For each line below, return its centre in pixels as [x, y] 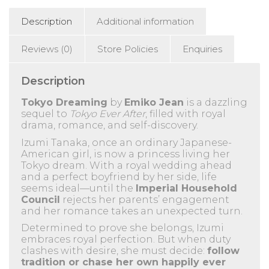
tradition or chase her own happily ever [123, 262]
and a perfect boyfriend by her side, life [119, 177]
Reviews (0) [47, 49]
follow [223, 251]
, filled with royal [186, 114]
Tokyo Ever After [107, 114]
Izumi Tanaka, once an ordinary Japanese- [126, 142]
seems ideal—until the [78, 188]
